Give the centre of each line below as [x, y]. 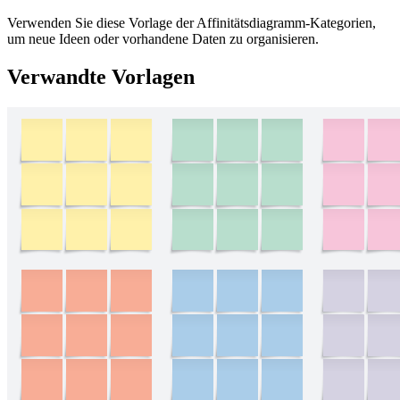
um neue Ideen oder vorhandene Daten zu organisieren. [163, 39]
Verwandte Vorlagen [101, 77]
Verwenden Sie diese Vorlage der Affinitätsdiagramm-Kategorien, [192, 23]
